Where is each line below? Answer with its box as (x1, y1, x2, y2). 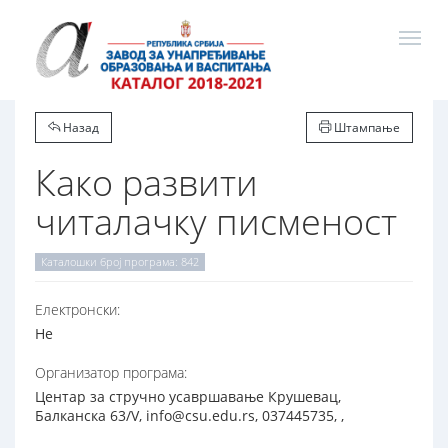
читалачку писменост (35, 197, 397, 246)
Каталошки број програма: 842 (41, 254, 199, 270)
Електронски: (35, 300, 120, 320)
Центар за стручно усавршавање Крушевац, (35, 387, 341, 407)
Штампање (331, 119, 400, 136)
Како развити (35, 158, 258, 207)
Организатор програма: (35, 363, 187, 383)
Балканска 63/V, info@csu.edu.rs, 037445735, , (35, 406, 344, 426)
